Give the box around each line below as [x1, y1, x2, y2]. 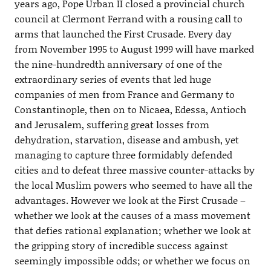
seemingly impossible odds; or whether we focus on [14, 253, 250, 267]
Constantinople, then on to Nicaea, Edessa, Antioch [14, 102, 246, 116]
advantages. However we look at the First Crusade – [14, 193, 246, 207]
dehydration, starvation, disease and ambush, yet [14, 132, 239, 146]
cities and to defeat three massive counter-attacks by [14, 163, 255, 177]
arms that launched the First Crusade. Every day [14, 27, 232, 41]
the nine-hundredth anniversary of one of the [14, 57, 222, 71]
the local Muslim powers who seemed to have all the [14, 178, 252, 192]
